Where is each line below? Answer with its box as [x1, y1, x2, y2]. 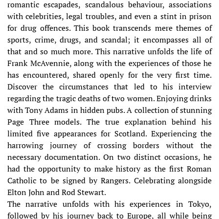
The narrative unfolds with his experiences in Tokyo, [7, 198, 212, 209]
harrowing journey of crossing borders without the [7, 139, 212, 151]
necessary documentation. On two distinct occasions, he [7, 151, 212, 162]
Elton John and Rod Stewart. [7, 186, 106, 197]
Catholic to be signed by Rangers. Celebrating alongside [7, 175, 212, 186]
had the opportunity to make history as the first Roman [7, 163, 212, 174]
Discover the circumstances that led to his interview [7, 81, 212, 92]
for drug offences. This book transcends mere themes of [7, 22, 212, 33]
